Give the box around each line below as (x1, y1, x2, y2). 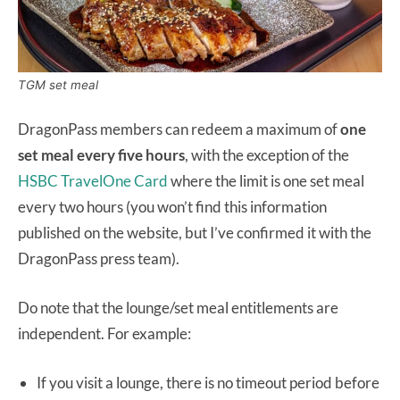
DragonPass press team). (18, 249, 179, 269)
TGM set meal (18, 78, 98, 93)
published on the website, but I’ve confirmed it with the (18, 223, 371, 243)
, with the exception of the (185, 146, 349, 165)
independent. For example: (18, 324, 191, 344)
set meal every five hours (18, 146, 185, 165)
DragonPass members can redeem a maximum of (18, 120, 340, 139)
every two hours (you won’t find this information (18, 197, 327, 217)
